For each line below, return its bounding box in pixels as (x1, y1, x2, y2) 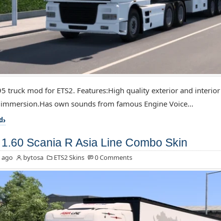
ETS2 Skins (53, 153, 84, 162)
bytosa (23, 153, 43, 162)
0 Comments (94, 153, 132, 162)
